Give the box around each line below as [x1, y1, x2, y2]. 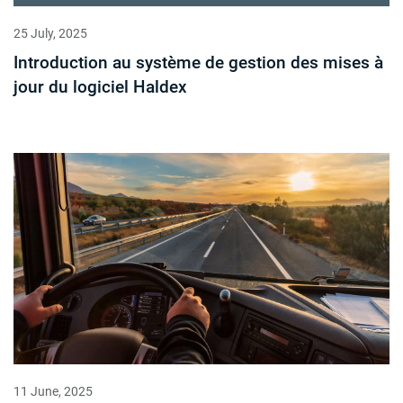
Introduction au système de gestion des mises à [13, 52, 383, 74]
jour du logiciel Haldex [13, 76, 187, 98]
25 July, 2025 [13, 26, 87, 41]
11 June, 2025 [13, 383, 93, 399]
